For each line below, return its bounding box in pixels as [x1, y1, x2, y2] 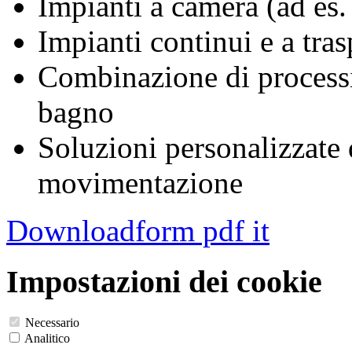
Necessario [25, 316, 79, 330]
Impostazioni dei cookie [6, 263, 322, 299]
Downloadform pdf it [6, 214, 269, 247]
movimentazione [38, 166, 243, 200]
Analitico [24, 332, 70, 346]
